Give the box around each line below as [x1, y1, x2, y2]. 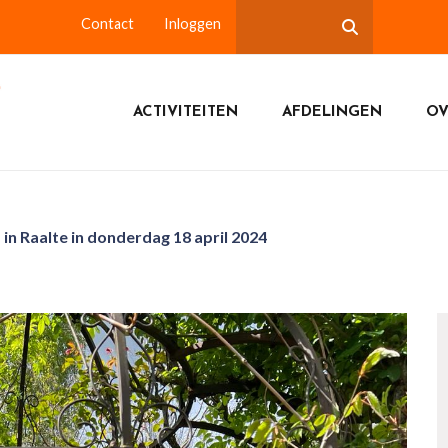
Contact [81, 15, 134, 32]
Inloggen [164, 15, 221, 32]
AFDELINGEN [281, 104, 382, 120]
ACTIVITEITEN [132, 104, 238, 120]
